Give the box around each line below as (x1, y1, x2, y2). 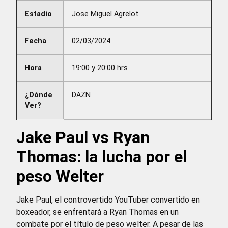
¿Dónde (25, 90, 52, 99)
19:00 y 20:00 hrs (72, 63, 128, 72)
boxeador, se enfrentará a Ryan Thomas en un (16, 207, 179, 217)
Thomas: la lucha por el (16, 147, 187, 166)
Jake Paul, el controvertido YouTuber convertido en (16, 194, 200, 205)
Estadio (25, 9, 52, 18)
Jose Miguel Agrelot (72, 9, 139, 18)
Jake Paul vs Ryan (16, 127, 150, 147)
